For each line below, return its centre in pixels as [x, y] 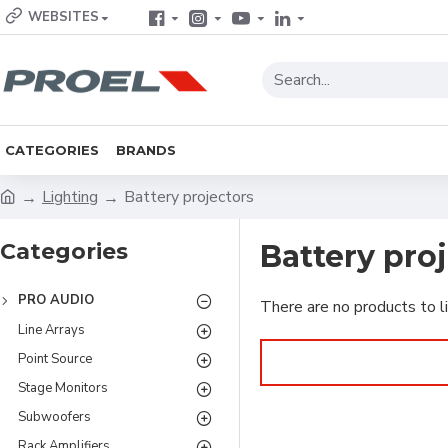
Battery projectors [189, 197]
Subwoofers [54, 417]
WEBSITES [63, 17]
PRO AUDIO [56, 300]
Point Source [55, 359]
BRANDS [146, 149]
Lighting [70, 197]
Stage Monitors [63, 388]
